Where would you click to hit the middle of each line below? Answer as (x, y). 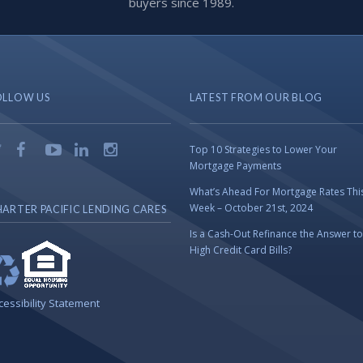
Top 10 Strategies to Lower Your (263, 149)
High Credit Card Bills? (241, 250)
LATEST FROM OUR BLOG (256, 98)
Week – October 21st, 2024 (251, 208)
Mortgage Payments (235, 166)
